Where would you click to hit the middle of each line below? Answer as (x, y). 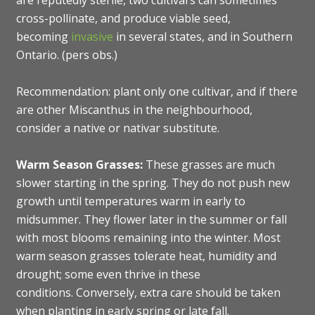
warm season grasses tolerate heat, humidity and (146, 256)
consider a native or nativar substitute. (117, 128)
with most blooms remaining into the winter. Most (148, 238)
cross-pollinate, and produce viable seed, (123, 19)
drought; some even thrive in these (108, 275)
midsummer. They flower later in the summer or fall (151, 220)
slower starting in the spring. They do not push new (153, 183)
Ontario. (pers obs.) (66, 55)
